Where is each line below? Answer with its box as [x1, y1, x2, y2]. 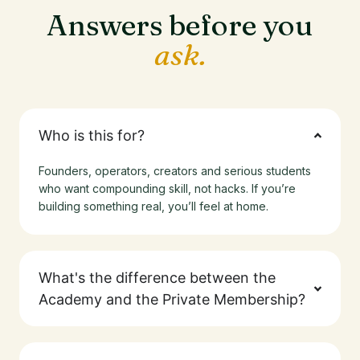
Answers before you [47, 7, 313, 43]
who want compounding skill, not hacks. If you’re [39, 182, 296, 195]
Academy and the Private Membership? [39, 291, 305, 308]
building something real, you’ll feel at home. [39, 199, 268, 213]
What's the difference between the [39, 269, 276, 286]
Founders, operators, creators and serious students [39, 164, 311, 178]
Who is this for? [39, 127, 145, 144]
